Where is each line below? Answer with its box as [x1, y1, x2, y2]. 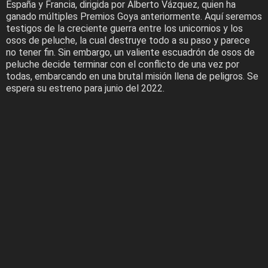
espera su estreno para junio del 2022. [6, 83, 165, 95]
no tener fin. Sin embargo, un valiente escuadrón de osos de [6, 47, 255, 59]
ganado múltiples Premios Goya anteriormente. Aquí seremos [6, 11, 262, 23]
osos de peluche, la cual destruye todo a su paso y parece [6, 35, 250, 47]
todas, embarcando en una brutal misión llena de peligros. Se [6, 71, 258, 83]
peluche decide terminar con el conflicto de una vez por [6, 59, 239, 71]
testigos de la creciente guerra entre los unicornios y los [6, 23, 243, 35]
